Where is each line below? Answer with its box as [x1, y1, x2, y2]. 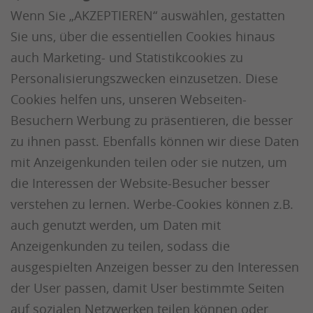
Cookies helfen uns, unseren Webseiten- [10, 91, 247, 108]
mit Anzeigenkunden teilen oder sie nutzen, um [10, 154, 287, 170]
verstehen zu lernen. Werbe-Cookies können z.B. [10, 196, 293, 212]
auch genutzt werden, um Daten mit [10, 217, 221, 233]
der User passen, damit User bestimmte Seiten [10, 279, 284, 296]
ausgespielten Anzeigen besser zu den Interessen [10, 259, 299, 275]
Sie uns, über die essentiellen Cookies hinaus [10, 28, 275, 45]
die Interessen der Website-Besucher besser [10, 175, 270, 191]
